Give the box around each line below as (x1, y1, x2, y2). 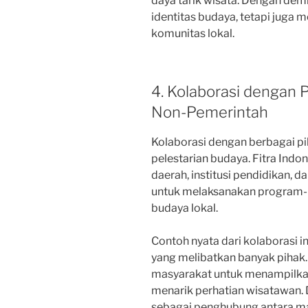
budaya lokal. (151, 201, 218, 214)
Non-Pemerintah (151, 103, 268, 122)
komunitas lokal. (151, 27, 234, 41)
